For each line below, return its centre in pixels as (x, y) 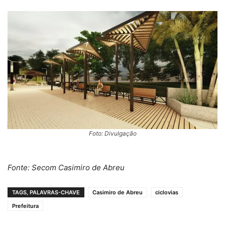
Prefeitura (25, 206)
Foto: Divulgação (113, 133)
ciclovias (167, 192)
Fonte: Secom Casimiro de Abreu (66, 167)
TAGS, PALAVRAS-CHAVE (46, 192)
